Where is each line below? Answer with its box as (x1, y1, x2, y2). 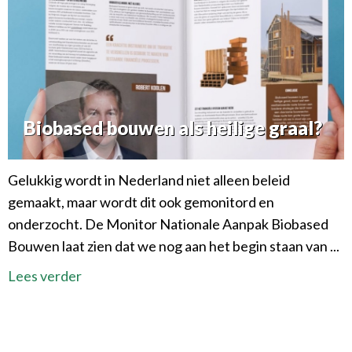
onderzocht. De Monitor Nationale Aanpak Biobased (8, 215, 328, 233)
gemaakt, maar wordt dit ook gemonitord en (8, 193, 274, 211)
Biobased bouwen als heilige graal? (24, 116, 322, 140)
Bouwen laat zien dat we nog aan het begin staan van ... (8, 237, 339, 255)
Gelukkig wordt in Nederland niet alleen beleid (8, 171, 290, 189)
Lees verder (8, 267, 82, 285)
